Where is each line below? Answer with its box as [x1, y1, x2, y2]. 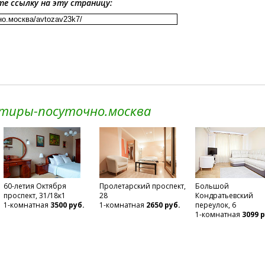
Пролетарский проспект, [99, 181, 186, 191]
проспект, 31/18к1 [3, 190, 66, 201]
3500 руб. [50, 200, 85, 210]
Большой [195, 181, 229, 191]
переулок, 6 [195, 200, 236, 210]
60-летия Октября [3, 181, 66, 191]
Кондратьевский [195, 190, 253, 201]
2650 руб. [146, 200, 180, 210]
